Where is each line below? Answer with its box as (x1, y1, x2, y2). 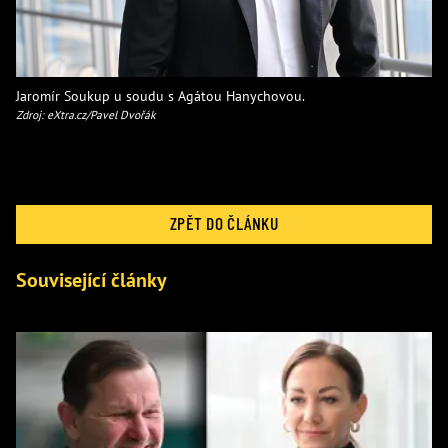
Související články (16, 266, 167, 293)
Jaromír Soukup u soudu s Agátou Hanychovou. (16, 85, 305, 105)
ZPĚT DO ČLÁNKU (170, 212, 278, 235)
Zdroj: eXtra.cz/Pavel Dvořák (16, 106, 156, 122)
